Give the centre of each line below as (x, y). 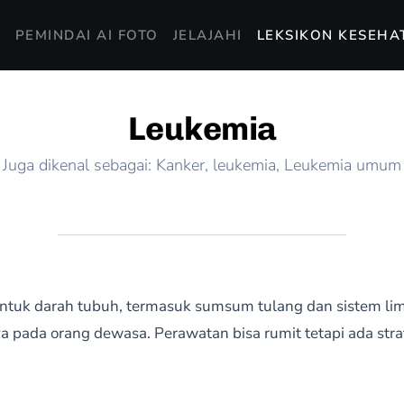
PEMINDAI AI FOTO (87, 35)
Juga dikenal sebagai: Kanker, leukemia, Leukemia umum (202, 165)
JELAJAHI (207, 35)
